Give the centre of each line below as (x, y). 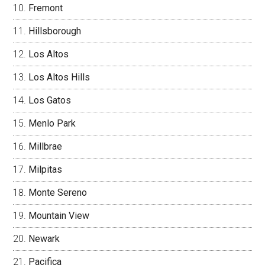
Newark (44, 239)
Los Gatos (50, 100)
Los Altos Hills (59, 77)
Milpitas (46, 169)
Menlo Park (52, 123)
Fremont (46, 8)
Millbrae (46, 146)
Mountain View (59, 216)
